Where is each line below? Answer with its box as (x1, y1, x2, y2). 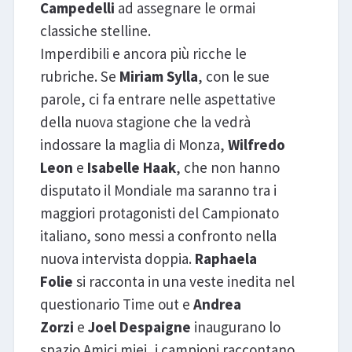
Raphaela (194, 249, 257, 269)
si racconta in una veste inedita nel (75, 272, 295, 291)
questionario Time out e (39, 295, 193, 314)
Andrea (192, 295, 241, 314)
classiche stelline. (39, 21, 151, 41)
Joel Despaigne (87, 317, 194, 337)
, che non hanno (175, 158, 280, 178)
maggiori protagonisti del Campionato (39, 203, 279, 223)
